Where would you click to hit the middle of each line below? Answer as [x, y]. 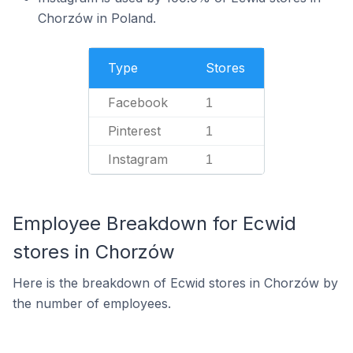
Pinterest [134, 131]
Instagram [138, 159]
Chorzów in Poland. [97, 18]
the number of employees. [92, 303]
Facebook [138, 102]
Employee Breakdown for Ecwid [154, 223]
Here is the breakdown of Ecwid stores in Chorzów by [175, 283]
